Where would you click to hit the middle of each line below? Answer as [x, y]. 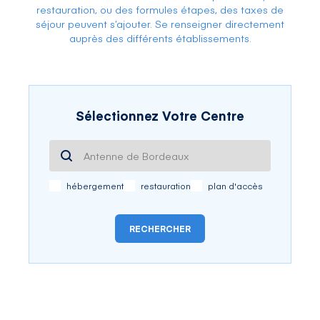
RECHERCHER [160, 229]
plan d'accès [235, 186]
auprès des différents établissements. [160, 38]
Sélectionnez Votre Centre [160, 116]
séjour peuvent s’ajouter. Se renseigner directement [160, 24]
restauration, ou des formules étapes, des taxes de [160, 10]
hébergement [95, 186]
